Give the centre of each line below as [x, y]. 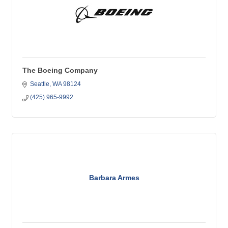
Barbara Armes [114, 178]
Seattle [40, 84]
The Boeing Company [60, 70]
